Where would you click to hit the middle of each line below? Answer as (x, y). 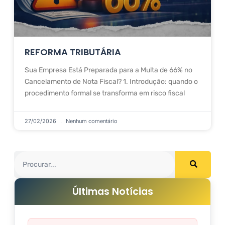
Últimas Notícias (113, 191)
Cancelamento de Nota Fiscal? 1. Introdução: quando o (111, 81)
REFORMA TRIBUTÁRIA (73, 52)
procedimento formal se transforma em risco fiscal (105, 93)
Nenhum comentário (91, 121)
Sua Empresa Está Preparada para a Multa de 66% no (108, 70)
